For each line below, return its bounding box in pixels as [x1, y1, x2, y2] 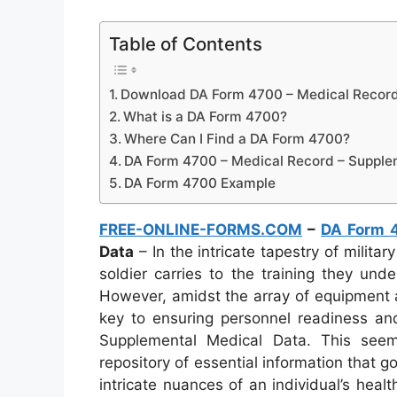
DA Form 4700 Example [124, 175, 276, 192]
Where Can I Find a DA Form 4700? [124, 130, 351, 148]
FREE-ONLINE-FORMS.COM [99, 221, 302, 239]
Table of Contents [109, 33, 262, 56]
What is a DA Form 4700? [123, 108, 288, 126]
